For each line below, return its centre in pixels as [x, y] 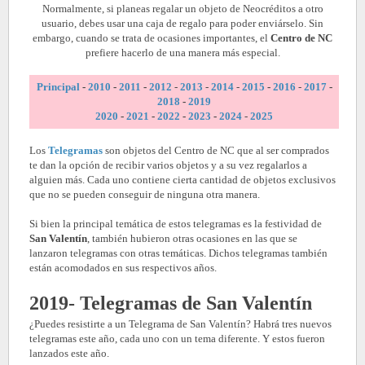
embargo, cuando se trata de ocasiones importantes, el [152, 38]
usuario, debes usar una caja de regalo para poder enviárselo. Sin [182, 24]
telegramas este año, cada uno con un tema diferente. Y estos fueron [177, 339]
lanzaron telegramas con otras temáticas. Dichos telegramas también [178, 253]
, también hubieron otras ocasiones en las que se [192, 239]
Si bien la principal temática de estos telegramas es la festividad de [176, 224]
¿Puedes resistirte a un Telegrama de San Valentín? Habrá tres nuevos [180, 324]
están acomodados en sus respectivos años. [123, 268]
